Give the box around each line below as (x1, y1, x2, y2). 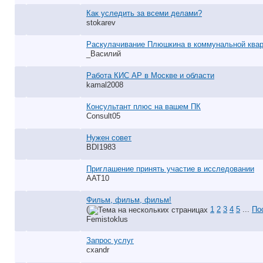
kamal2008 (86, 80, 123, 89)
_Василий (86, 49, 121, 58)
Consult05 (86, 112, 120, 120)
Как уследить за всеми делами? (86, 9, 202, 18)
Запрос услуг (86, 236, 134, 245)
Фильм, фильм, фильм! (86, 195, 171, 204)
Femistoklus (86, 214, 128, 224)
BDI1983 (86, 143, 116, 151)
